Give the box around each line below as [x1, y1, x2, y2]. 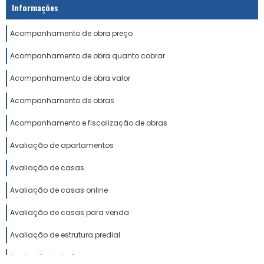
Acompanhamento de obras [10, 95, 114, 105]
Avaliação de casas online [10, 184, 108, 195]
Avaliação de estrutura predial [10, 229, 120, 240]
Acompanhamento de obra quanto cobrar [10, 50, 165, 61]
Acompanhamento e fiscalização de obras [10, 117, 167, 128]
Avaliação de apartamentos [10, 140, 114, 150]
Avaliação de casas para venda [10, 207, 129, 217]
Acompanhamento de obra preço [10, 28, 133, 38]
